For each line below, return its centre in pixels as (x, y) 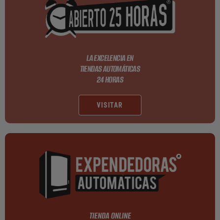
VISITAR (110, 105)
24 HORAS (110, 79)
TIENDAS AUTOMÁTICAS (110, 69)
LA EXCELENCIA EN (110, 58)
